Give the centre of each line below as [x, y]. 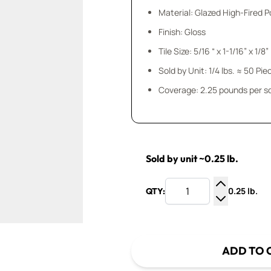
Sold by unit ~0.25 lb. [192, 158]
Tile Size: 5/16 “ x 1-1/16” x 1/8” [214, 51]
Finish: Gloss [182, 32]
